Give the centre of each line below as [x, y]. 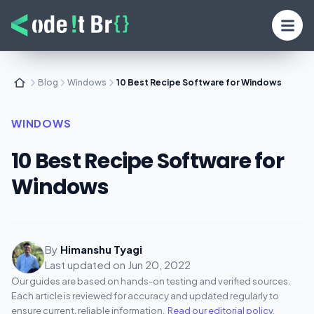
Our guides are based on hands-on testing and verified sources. [151, 281]
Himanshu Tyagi [101, 249]
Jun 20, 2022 [159, 265]
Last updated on [85, 265]
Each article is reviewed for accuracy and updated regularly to [145, 296]
